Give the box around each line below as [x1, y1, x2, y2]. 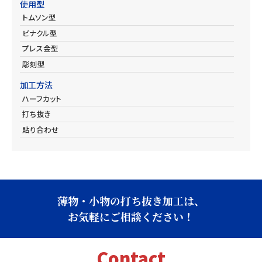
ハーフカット [22, 92, 61, 104]
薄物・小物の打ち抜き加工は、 [57, 192, 205, 208]
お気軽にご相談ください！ [68, 208, 194, 224]
